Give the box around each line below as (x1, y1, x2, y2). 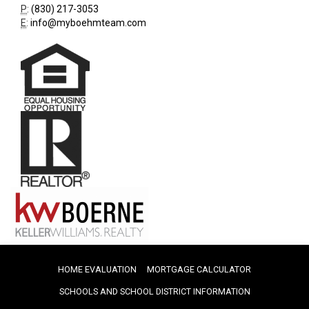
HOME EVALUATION (58, 263, 137, 275)
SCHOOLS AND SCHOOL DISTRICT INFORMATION (59, 286, 250, 297)
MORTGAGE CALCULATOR (147, 263, 251, 275)
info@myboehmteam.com (30, 17, 146, 29)
